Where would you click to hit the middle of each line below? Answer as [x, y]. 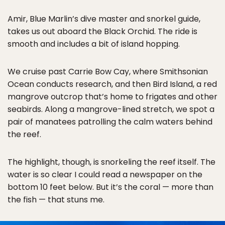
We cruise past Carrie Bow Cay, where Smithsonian [108, 72]
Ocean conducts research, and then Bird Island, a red [112, 84]
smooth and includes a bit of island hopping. [94, 44]
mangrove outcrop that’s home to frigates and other [113, 97]
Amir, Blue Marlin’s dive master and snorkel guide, [104, 19]
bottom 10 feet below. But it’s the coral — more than [110, 187]
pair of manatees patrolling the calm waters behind [110, 122]
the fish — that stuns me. [56, 200]
